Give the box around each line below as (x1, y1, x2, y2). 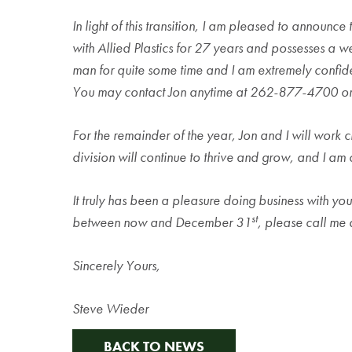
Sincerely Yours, (72, 255, 160, 274)
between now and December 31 (72, 212, 251, 231)
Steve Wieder (72, 299, 148, 317)
